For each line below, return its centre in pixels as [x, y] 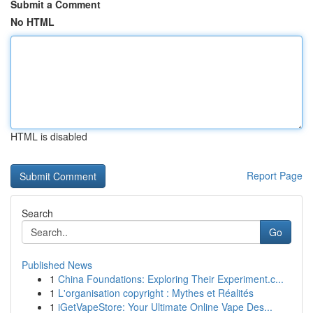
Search [37, 213]
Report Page [275, 175]
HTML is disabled [49, 136]
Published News [57, 265]
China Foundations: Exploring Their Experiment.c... [171, 279]
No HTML [32, 22]
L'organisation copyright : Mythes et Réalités [156, 293]
